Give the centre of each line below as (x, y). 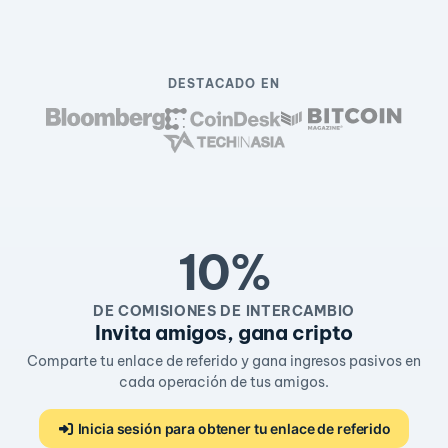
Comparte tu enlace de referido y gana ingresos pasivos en (224, 361)
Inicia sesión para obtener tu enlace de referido (232, 428)
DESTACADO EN (224, 83)
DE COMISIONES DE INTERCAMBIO (224, 311)
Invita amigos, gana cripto (224, 332)
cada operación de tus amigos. (224, 382)
